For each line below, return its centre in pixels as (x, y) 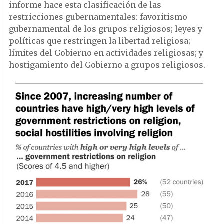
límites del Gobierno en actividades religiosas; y (106, 53)
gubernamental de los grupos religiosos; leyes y (106, 29)
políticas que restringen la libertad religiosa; (100, 41)
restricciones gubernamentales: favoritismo (98, 17)
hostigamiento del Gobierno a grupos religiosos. (107, 65)
